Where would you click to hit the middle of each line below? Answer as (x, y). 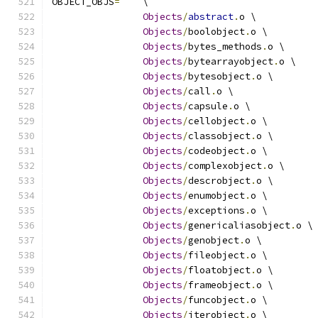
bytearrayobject (231, 61)
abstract (211, 17)
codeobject (216, 151)
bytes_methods (225, 46)
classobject (219, 136)
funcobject (216, 300)
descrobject (219, 181)
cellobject (216, 121)
